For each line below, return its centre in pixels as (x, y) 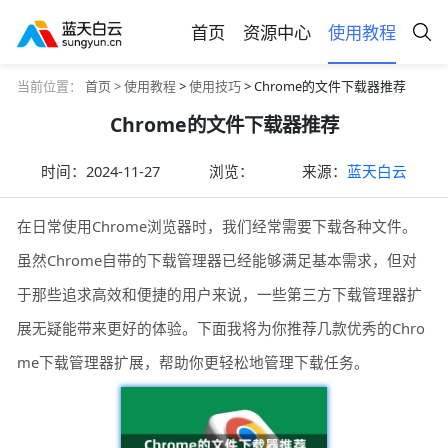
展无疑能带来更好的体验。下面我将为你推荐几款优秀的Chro (221, 328)
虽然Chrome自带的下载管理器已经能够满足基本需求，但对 (217, 260)
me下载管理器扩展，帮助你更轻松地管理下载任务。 (193, 362)
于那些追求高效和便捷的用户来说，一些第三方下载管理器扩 (220, 294)
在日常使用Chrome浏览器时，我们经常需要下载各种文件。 (217, 226)
